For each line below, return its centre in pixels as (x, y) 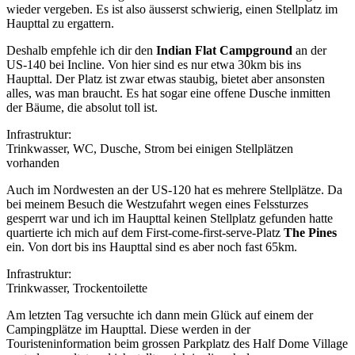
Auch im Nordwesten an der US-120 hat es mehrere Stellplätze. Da (174, 189)
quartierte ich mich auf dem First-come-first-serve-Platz (145, 232)
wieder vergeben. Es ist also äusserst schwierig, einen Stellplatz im (172, 9)
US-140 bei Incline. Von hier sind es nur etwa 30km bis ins (154, 64)
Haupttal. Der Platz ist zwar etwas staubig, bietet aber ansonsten (166, 78)
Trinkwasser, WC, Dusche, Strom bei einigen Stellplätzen (150, 148)
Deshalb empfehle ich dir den (81, 50)
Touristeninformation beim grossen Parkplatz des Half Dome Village (177, 343)
